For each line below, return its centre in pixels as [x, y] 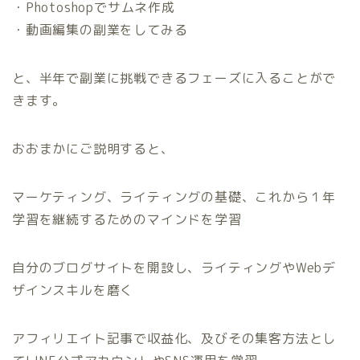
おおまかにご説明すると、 [93, 148]
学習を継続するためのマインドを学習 [127, 219]
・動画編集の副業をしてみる [100, 29]
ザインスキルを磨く [73, 290]
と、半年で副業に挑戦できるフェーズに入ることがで [174, 78]
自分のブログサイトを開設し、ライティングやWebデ [174, 267]
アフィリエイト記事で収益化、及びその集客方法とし [174, 338]
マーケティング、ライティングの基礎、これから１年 [174, 196]
